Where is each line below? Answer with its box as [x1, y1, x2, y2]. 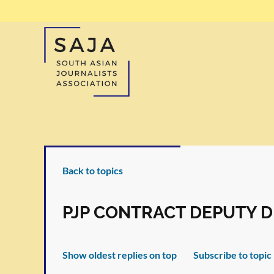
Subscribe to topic [193, 249, 272, 261]
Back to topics [62, 165, 123, 176]
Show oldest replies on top [62, 249, 177, 261]
